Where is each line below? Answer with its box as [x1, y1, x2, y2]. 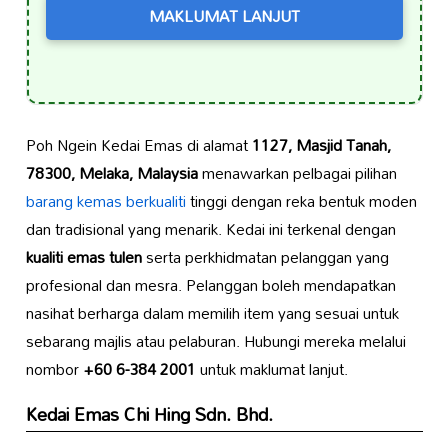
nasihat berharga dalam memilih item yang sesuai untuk [25, 296, 399, 329]
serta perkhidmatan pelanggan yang [141, 240, 389, 273]
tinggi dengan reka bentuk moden [185, 184, 417, 217]
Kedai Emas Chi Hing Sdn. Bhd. [25, 395, 273, 433]
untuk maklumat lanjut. [195, 352, 348, 385]
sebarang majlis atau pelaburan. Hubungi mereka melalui [25, 324, 406, 357]
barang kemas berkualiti [25, 184, 186, 217]
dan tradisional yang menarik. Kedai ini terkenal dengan [25, 212, 396, 245]
